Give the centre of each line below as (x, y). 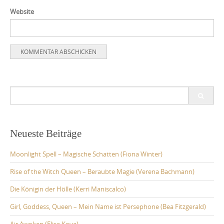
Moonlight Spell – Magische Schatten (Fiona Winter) (86, 154)
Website (22, 12)
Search (19, 91)
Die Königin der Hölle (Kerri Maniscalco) (68, 189)
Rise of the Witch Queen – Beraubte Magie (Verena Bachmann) (102, 172)
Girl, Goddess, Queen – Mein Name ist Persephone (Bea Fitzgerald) (108, 207)
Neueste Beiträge (46, 134)
